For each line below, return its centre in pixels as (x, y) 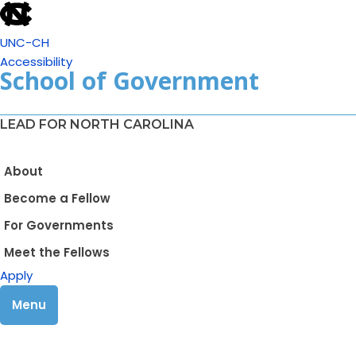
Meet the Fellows (57, 252)
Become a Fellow (57, 198)
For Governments (59, 225)
